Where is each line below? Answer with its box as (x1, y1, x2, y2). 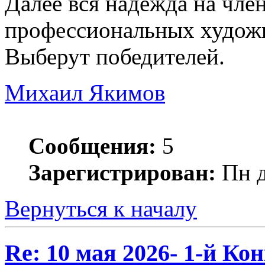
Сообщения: (28, 133, 156, 159)
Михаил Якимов (5, 80, 165, 106)
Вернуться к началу (5, 196, 197, 222)
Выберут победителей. (5, 44, 225, 70)
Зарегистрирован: (28, 160, 216, 186)
